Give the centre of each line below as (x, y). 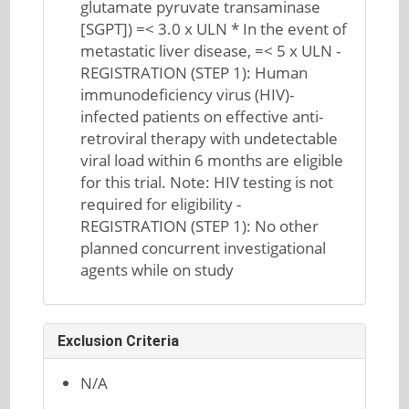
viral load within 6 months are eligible (212, 160)
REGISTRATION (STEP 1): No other (200, 226)
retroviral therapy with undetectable (210, 138)
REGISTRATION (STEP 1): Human (194, 73)
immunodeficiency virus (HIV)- (188, 94)
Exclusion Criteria (118, 341)
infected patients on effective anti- (202, 116)
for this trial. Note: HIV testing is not (207, 182)
